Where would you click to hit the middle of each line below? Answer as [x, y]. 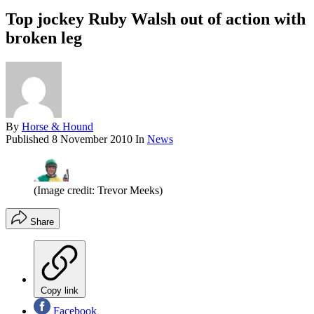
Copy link [60, 290]
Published [29, 139]
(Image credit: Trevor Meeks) [98, 190]
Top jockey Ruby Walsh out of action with [156, 19]
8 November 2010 [92, 139]
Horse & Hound [57, 126]
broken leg [44, 37]
